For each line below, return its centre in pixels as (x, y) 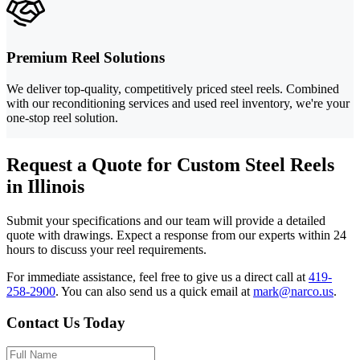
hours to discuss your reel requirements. (106, 249)
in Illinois (45, 186)
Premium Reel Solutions (86, 58)
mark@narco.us (293, 291)
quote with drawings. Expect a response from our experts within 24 (176, 235)
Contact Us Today (66, 322)
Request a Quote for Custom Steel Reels (170, 164)
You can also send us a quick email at (157, 291)
